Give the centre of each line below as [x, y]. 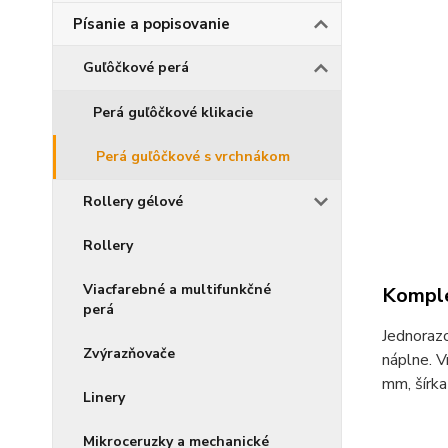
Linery [104, 397]
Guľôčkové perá [136, 67]
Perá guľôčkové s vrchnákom [193, 156]
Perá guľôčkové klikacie [173, 112]
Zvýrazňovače [129, 353]
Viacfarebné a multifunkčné [177, 289]
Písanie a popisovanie [151, 24]
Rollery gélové [133, 201]
